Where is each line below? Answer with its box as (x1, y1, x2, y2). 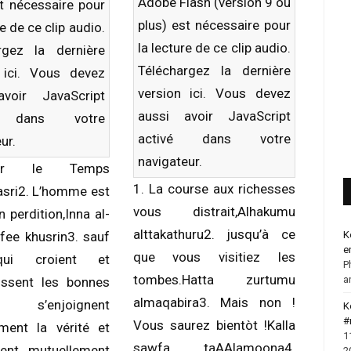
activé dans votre (137, 131, 291, 147)
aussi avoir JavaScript (137, 108, 291, 124)
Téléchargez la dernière (137, 63, 291, 78)
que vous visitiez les (132, 249, 295, 265)
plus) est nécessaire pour (137, 17, 291, 33)
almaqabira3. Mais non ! (132, 295, 295, 310)
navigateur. (137, 154, 202, 169)
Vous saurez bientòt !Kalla (132, 317, 295, 333)
